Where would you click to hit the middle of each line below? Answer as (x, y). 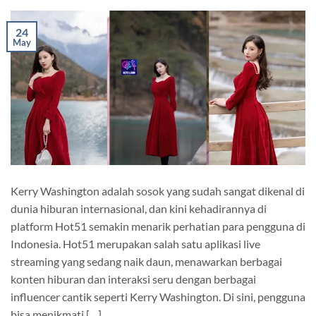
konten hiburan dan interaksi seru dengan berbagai (133, 279)
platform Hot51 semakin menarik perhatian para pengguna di (158, 226)
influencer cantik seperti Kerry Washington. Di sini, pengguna (158, 296)
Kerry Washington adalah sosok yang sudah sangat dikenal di (158, 190)
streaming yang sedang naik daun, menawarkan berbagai (146, 261)
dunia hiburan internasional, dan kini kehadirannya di (139, 208)
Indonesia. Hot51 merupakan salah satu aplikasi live (135, 243)
